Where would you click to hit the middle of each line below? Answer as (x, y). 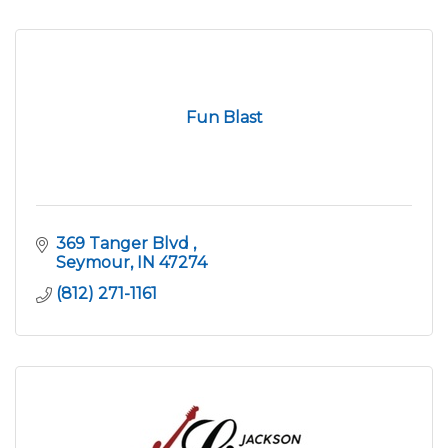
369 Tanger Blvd (124, 244)
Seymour (93, 263)
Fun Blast (224, 118)
